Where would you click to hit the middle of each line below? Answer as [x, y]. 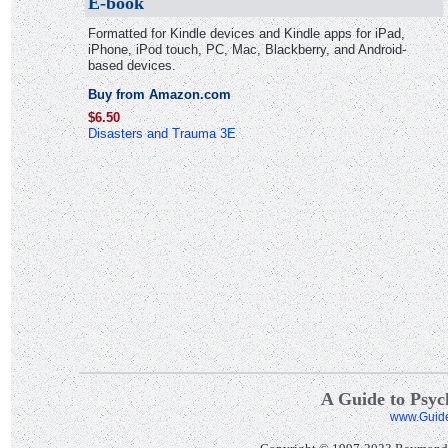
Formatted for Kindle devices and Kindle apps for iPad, [246, 33]
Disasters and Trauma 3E [161, 133]
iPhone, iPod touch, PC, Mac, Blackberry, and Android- [246, 49]
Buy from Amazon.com [159, 94]
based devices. [131, 65]
